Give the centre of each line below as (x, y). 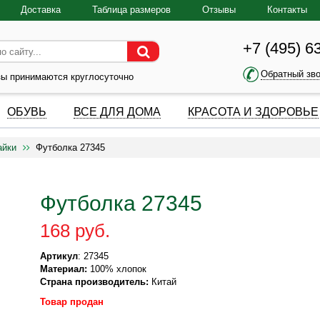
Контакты (287, 10)
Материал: (64, 269)
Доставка (41, 10)
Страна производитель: (95, 282)
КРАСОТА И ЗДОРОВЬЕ (253, 112)
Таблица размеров (131, 10)
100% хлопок (117, 269)
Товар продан (72, 302)
